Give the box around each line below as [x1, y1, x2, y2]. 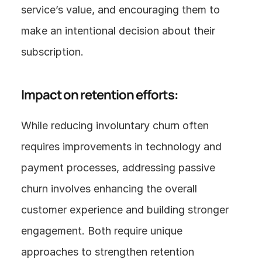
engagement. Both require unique [21, 225, 182, 237]
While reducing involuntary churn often [21, 119, 209, 132]
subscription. [21, 46, 84, 58]
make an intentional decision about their [21, 25, 215, 37]
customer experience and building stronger [21, 204, 229, 216]
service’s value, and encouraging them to [21, 4, 220, 16]
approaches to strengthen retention [21, 246, 194, 258]
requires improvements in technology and [21, 140, 222, 153]
